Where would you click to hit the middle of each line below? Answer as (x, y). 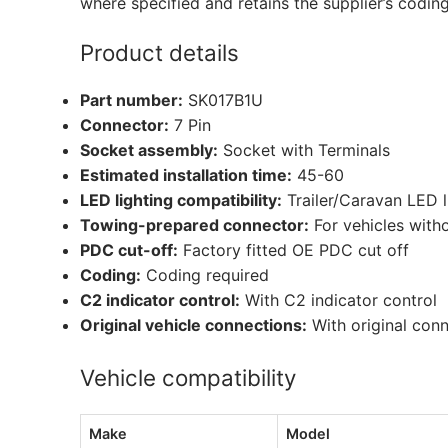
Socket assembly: (149, 150)
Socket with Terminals (304, 150)
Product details (159, 52)
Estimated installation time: (186, 175)
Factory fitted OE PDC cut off (293, 250)
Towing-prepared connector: (194, 225)
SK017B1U (223, 100)
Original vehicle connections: (193, 325)
